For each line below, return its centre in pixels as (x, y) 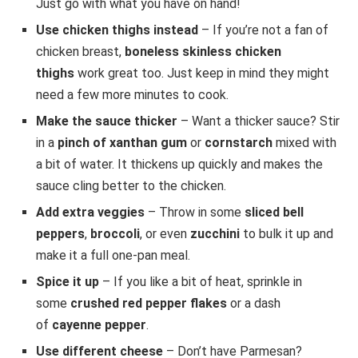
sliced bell (274, 212)
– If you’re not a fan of (263, 30)
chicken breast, (80, 51)
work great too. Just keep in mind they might (202, 73)
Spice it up (68, 281)
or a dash (254, 303)
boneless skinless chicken (203, 51)
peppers (60, 233)
